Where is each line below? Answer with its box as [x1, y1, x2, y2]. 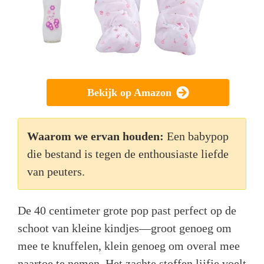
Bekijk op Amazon [87, 87, 171, 99]
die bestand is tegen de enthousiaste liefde [27, 147, 229, 161]
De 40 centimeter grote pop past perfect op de [18, 204, 236, 217]
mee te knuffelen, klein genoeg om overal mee [18, 239, 240, 253]
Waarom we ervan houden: [27, 130, 164, 143]
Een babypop [167, 130, 229, 143]
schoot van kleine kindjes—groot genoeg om [18, 222, 232, 235]
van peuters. [27, 165, 85, 179]
